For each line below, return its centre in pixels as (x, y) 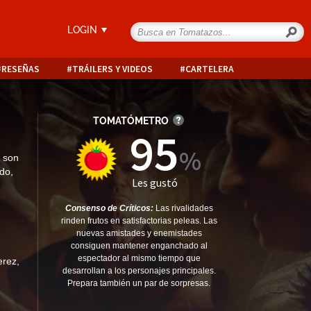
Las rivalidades (184, 208)
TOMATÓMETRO (131, 121)
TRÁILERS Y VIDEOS (112, 69)
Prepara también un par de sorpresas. (139, 283)
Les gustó (155, 182)
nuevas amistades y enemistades (139, 233)
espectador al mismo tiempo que (139, 258)
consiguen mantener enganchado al (139, 246)
